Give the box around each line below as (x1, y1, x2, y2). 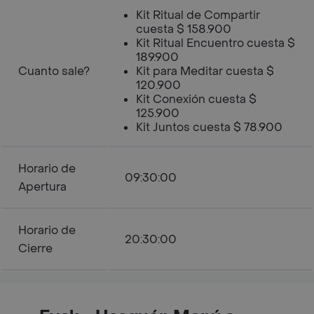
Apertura (18, 179, 67, 194)
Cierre (18, 241, 53, 256)
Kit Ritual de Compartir (136, 8, 260, 22)
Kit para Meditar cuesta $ (136, 64, 274, 78)
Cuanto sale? (18, 64, 90, 78)
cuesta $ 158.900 (136, 22, 231, 36)
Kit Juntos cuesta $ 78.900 (136, 120, 282, 135)
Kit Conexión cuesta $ (136, 92, 257, 107)
